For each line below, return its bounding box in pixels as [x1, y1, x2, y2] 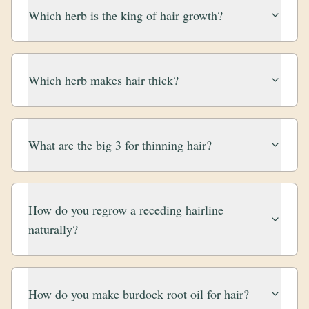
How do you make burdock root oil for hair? [28, 286, 249, 302]
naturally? [28, 221, 78, 237]
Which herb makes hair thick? [28, 72, 179, 88]
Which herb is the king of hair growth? [28, 7, 223, 23]
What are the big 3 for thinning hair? [28, 137, 212, 153]
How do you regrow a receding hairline [28, 201, 223, 218]
